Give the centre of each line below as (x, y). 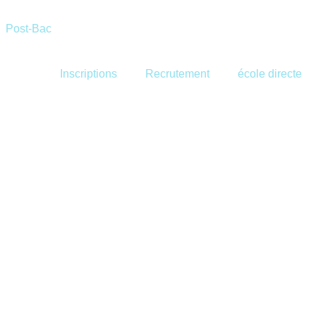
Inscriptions (89, 74)
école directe (270, 74)
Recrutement (177, 74)
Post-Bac (29, 29)
